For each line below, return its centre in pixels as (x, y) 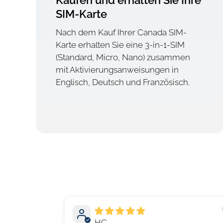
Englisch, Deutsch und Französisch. (123, 82)
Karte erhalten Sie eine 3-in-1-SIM (120, 45)
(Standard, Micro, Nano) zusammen (123, 57)
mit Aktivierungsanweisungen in (117, 70)
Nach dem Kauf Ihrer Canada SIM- (121, 33)
